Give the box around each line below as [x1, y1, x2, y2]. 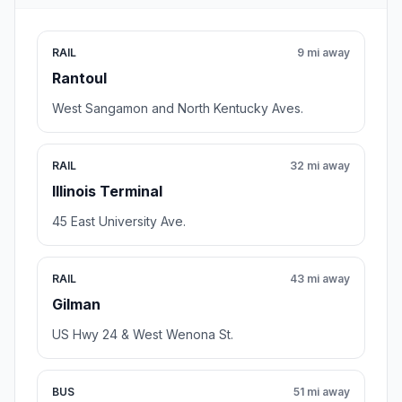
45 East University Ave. [52, 214, 186, 230]
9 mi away [297, 46, 350, 60]
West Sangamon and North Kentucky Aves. [52, 100, 303, 117]
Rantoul [52, 69, 107, 88]
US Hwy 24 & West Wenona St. [52, 327, 233, 343]
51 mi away [293, 385, 350, 399]
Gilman [52, 295, 100, 314]
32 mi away [290, 159, 350, 173]
